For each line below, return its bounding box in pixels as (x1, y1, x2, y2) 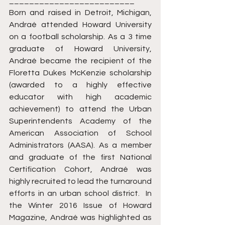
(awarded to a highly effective (9, 81, 152, 89)
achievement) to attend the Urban (9, 105, 152, 114)
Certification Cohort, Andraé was (9, 165, 152, 174)
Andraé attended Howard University (9, 21, 152, 29)
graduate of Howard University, (9, 45, 152, 53)
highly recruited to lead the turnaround (9, 177, 152, 186)
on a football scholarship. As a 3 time (9, 33, 152, 41)
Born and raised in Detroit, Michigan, (9, 9, 152, 17)
